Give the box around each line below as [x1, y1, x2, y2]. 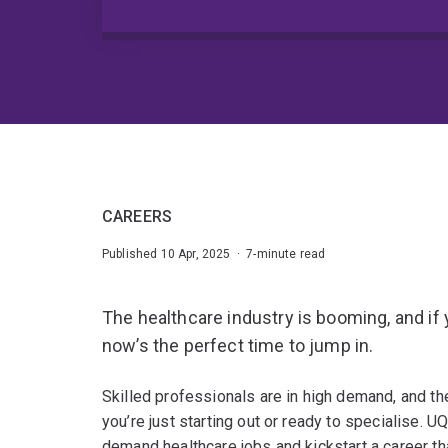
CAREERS [102, 207, 173, 227]
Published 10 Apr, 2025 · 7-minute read [102, 247, 326, 262]
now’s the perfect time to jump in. [102, 335, 374, 357]
